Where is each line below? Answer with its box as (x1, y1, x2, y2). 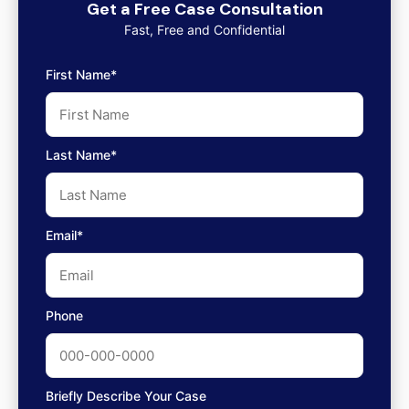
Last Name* (46, 147, 117, 163)
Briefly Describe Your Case (46, 388, 206, 404)
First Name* (46, 67, 117, 82)
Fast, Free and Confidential (124, 22, 285, 37)
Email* (46, 227, 83, 243)
